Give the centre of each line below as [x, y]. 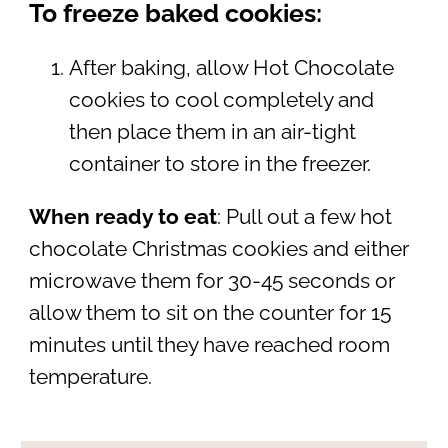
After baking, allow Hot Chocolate [231, 68]
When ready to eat [122, 217]
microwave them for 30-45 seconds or [211, 281]
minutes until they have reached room [209, 345]
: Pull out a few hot [304, 217]
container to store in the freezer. [222, 164]
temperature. [90, 377]
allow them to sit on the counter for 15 [209, 313]
